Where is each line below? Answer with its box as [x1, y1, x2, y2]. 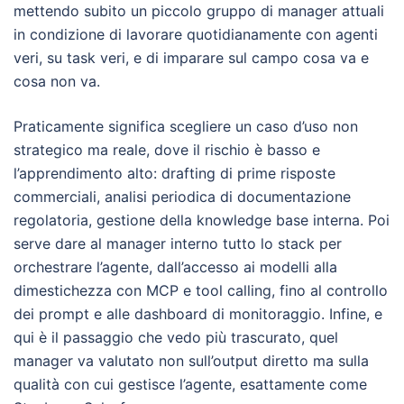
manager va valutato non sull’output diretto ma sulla [14, 352, 369, 370]
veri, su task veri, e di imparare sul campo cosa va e [14, 49, 369, 67]
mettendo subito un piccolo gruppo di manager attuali [14, 2, 384, 20]
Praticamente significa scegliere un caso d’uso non [14, 117, 358, 135]
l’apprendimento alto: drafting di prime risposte [14, 164, 335, 182]
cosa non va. [14, 72, 100, 90]
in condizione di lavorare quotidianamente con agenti [14, 25, 378, 43]
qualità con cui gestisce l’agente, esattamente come [14, 375, 367, 393]
